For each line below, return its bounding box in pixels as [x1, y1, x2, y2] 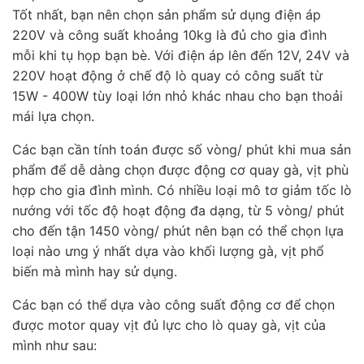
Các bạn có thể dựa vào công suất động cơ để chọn [12, 297, 335, 314]
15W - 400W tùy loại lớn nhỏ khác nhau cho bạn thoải [12, 88, 343, 105]
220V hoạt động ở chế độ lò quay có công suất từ [12, 67, 323, 84]
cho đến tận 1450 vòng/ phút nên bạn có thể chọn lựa [12, 223, 344, 240]
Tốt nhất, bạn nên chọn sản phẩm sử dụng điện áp [12, 6, 321, 24]
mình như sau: [12, 337, 97, 354]
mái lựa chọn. [12, 108, 94, 125]
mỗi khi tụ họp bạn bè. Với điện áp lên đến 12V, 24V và [12, 47, 349, 64]
